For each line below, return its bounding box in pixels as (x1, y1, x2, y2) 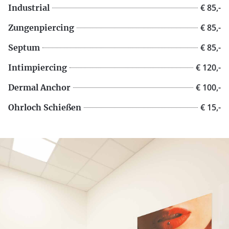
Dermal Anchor (8, 82, 71, 93)
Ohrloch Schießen (8, 102, 81, 112)
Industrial (8, 3, 50, 13)
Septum (8, 42, 40, 53)
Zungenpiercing (8, 22, 74, 33)
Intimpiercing (8, 62, 67, 73)
